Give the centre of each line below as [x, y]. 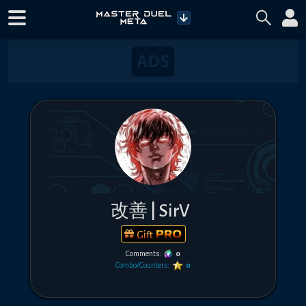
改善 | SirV [150, 211]
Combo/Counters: [143, 265]
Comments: [143, 253]
